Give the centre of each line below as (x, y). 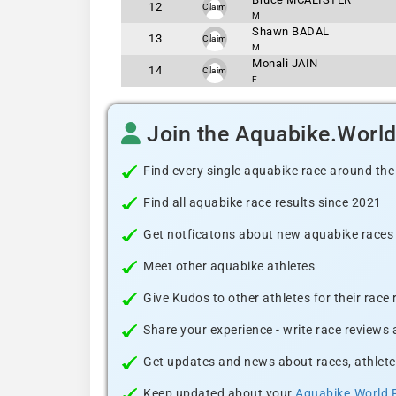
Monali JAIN (285, 63)
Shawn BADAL (291, 31)
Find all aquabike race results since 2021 (263, 202)
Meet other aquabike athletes (229, 266)
